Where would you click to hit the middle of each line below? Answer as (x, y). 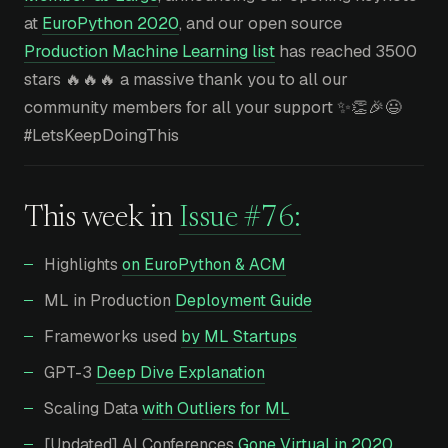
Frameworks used (112, 337)
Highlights (83, 265)
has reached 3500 (346, 50)
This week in (102, 219)
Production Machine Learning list (149, 50)
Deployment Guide (243, 301)
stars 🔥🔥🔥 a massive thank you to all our (186, 78)
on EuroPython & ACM (204, 265)
